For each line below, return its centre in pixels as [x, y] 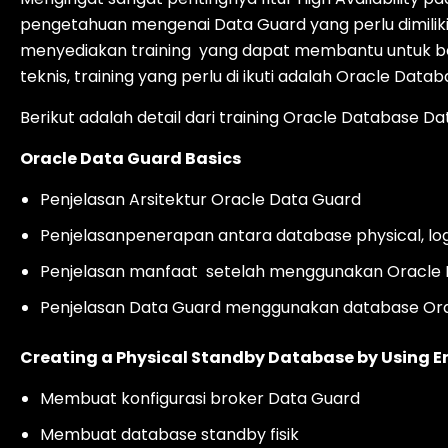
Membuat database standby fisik [169, 434]
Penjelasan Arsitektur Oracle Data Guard [200, 199]
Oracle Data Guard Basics [130, 158]
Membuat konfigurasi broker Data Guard [200, 398]
